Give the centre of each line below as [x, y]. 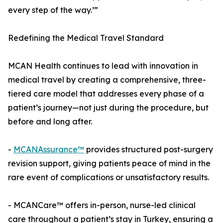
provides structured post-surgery [149, 150]
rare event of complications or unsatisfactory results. [109, 177]
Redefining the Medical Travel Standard [86, 38]
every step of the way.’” [53, 10]
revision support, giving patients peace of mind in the [109, 164]
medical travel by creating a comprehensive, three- [107, 80]
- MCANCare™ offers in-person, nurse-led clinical [102, 205]
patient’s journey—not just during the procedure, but [108, 108]
